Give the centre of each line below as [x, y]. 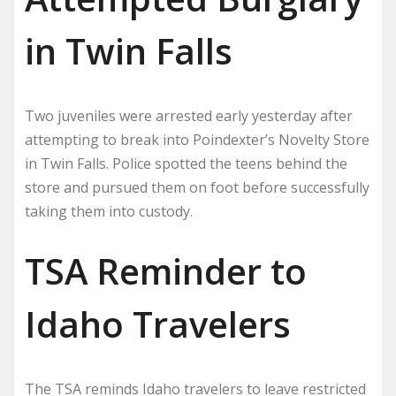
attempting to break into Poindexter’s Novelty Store [197, 139]
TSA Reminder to [166, 270]
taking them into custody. [109, 211]
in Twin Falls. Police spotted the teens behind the [186, 163]
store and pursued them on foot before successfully [197, 187]
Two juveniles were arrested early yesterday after [189, 115]
